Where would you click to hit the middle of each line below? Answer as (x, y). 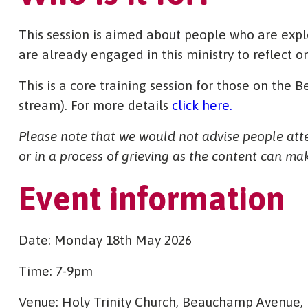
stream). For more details (95, 105)
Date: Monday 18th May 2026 (105, 240)
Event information (151, 198)
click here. (202, 105)
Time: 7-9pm (55, 271)
